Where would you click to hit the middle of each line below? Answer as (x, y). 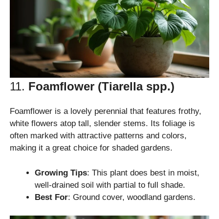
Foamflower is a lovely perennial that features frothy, (106, 111)
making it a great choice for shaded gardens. (91, 148)
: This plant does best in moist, (143, 173)
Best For (51, 197)
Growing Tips (61, 173)
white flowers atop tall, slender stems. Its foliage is (102, 124)
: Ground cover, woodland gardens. (132, 197)
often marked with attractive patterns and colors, (98, 136)
